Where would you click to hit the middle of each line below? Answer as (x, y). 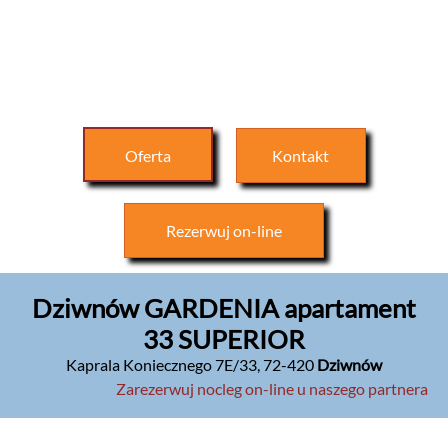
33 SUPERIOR (224, 338)
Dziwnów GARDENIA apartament (224, 307)
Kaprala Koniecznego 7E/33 (161, 364)
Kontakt (300, 155)
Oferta (147, 155)
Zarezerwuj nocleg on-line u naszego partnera (272, 388)
